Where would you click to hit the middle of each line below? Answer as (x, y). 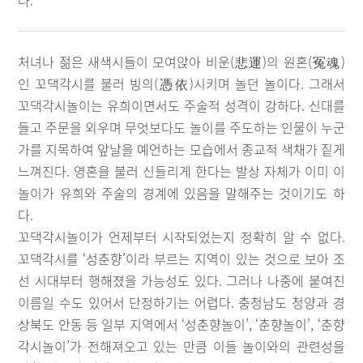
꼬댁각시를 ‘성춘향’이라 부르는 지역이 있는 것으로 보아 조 (181, 258)
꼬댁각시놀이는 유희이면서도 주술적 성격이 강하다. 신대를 (181, 105)
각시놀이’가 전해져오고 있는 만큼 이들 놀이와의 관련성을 (181, 346)
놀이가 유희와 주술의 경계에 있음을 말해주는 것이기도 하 (181, 193)
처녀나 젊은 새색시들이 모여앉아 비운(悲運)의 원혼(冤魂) (181, 62)
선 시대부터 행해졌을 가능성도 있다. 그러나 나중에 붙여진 (181, 280)
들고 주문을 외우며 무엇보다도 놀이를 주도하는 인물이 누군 (181, 127)
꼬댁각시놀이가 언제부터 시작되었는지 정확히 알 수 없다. (181, 237)
